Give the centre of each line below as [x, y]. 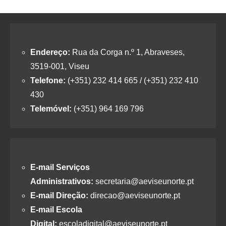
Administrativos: [62, 182]
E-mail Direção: [59, 196]
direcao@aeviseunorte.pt [134, 196]
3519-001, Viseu [60, 67]
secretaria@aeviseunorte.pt [144, 182]
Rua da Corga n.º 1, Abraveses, [127, 52]
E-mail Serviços [60, 167]
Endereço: [50, 52]
